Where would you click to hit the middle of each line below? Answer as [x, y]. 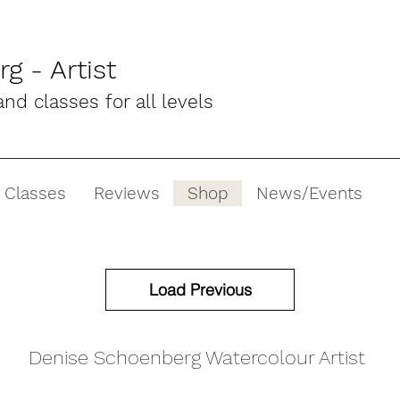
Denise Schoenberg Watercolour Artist [202, 358]
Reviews [127, 193]
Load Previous [200, 290]
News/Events [309, 193]
